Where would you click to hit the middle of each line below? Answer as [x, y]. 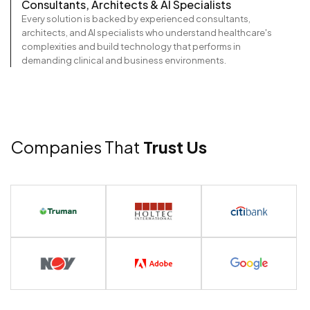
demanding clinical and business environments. [124, 61]
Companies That [77, 147]
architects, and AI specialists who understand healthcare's [147, 33]
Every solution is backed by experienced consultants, [136, 19]
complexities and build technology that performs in [131, 47]
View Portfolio [58, 294]
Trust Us [175, 147]
